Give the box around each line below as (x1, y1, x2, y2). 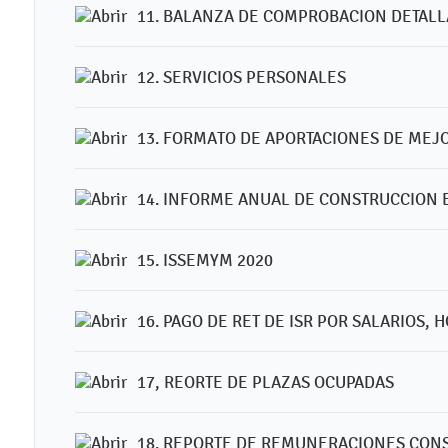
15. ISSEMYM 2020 (137, 250, 273, 270)
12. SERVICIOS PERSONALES (137, 67, 346, 87)
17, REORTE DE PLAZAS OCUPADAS (137, 372, 394, 392)
